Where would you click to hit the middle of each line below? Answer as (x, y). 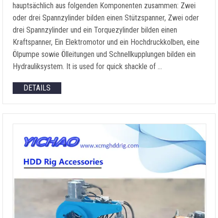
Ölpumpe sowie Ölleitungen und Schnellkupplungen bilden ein (104, 54)
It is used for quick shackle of (111, 66)
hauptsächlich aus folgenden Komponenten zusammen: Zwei (104, 6)
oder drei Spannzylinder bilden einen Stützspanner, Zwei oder (106, 18)
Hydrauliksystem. (39, 66)
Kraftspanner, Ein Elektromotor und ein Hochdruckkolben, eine (106, 42)
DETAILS (37, 88)
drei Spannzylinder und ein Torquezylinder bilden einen (95, 30)
